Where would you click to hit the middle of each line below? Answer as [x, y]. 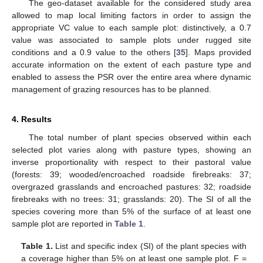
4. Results [32, 119]
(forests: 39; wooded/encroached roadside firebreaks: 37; [131, 174]
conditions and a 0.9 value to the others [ [94, 52]
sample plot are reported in [63, 223]
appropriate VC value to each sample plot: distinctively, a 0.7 [131, 27]
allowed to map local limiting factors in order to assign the [131, 15]
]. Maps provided [219, 52]
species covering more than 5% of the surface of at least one [131, 211]
